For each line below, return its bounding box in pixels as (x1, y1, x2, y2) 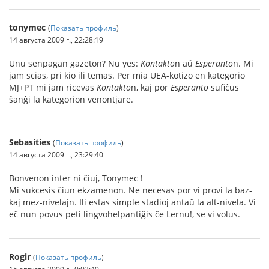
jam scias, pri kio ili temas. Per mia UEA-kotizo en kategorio (9, 70, 245, 82)
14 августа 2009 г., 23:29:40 (9, 150, 103, 160)
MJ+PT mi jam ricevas (9, 82, 97, 94)
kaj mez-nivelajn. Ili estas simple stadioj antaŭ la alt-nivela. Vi (9, 196, 256, 208)
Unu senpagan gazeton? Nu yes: (9, 58, 141, 70)
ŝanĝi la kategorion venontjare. (9, 94, 133, 106)
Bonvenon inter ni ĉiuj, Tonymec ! (9, 172, 143, 184)
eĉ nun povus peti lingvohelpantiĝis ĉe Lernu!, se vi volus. (9, 208, 240, 220)
